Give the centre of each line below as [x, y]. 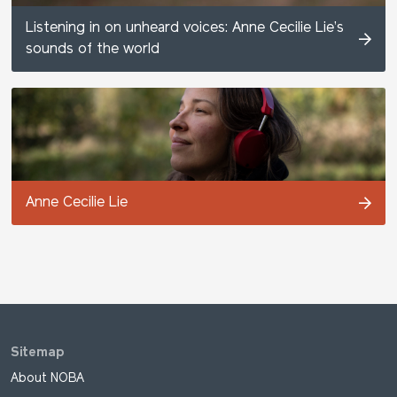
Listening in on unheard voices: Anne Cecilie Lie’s [185, 29]
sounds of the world [93, 50]
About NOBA [47, 378]
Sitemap [37, 353]
